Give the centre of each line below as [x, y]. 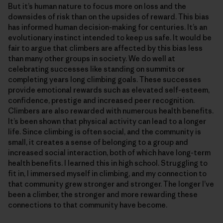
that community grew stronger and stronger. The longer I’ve [111, 184]
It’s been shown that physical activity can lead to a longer [107, 121]
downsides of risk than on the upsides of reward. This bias [109, 16]
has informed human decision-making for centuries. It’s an [108, 27]
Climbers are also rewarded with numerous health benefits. [111, 111]
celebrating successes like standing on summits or [96, 69]
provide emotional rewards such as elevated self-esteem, [109, 90]
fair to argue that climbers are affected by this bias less [105, 48]
